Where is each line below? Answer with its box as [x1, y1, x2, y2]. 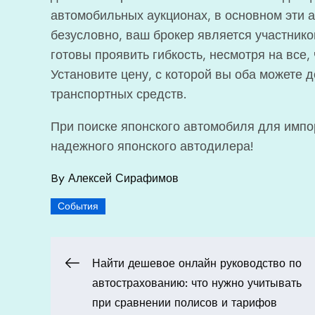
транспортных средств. [51, 86, 187, 102]
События [58, 200, 98, 213]
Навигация [65, 252, 209, 295]
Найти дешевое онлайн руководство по [92, 257, 302, 271]
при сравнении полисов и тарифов [92, 296, 277, 310]
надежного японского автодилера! [51, 139, 254, 154]
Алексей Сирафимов [68, 172, 179, 185]
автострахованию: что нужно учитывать [92, 276, 302, 290]
